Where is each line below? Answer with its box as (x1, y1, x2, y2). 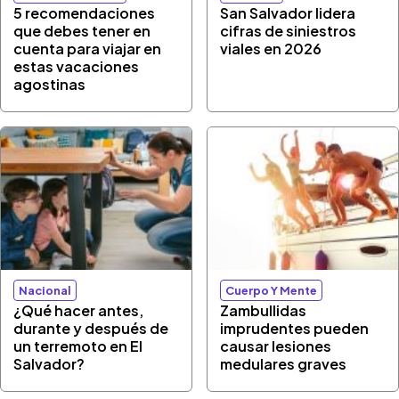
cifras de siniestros (220, 20, 357, 40)
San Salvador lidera (220, 3, 356, 22)
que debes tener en (13, 20, 151, 40)
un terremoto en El (13, 337, 143, 355)
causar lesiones (220, 337, 332, 355)
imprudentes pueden (220, 319, 370, 338)
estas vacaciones (13, 56, 140, 76)
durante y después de (13, 319, 169, 338)
